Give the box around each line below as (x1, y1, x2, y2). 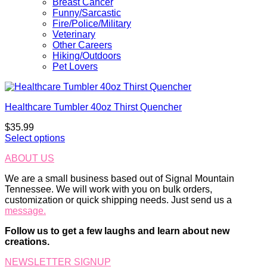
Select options (5, 133, 65, 143)
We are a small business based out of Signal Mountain (5, 173, 234, 184)
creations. (5, 237, 49, 247)
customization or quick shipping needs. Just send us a (5, 195, 232, 205)
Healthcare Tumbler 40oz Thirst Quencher (5, 102, 182, 112)
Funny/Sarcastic (52, 8, 121, 18)
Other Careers (52, 40, 112, 50)
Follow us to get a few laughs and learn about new (5, 226, 229, 236)
